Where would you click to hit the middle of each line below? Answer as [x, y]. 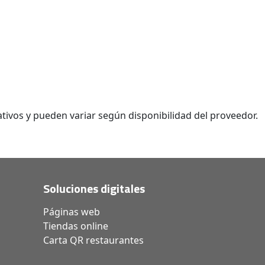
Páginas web [72, 212]
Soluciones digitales [94, 189]
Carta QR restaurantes [93, 240]
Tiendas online [76, 226]
